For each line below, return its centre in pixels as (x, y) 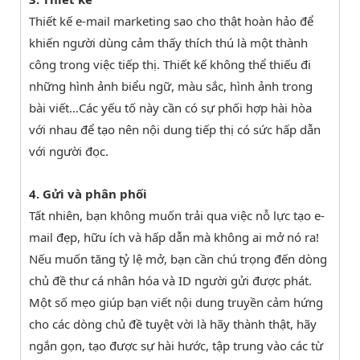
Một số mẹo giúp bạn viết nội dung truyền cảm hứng (176, 302)
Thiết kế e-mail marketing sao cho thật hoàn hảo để (171, 20)
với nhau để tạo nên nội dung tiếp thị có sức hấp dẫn (175, 129)
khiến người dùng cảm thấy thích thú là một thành (168, 42)
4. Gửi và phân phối (88, 193)
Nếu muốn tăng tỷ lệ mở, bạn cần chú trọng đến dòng (178, 258)
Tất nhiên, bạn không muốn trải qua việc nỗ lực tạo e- (177, 215)
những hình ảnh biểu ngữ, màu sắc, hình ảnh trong (171, 86)
